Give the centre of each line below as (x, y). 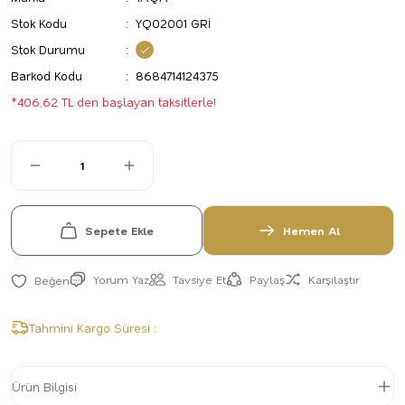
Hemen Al (311, 231)
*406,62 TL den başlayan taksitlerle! (113, 102)
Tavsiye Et (199, 279)
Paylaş (267, 279)
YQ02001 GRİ (174, 23)
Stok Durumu (48, 49)
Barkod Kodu (47, 75)
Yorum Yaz (121, 279)
